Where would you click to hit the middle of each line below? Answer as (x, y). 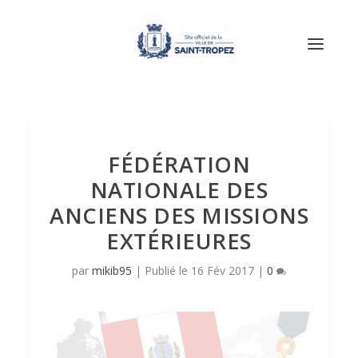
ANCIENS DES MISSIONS (179, 215)
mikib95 (112, 270)
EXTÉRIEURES (179, 241)
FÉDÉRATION (179, 164)
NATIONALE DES (179, 190)
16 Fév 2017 (223, 270)
